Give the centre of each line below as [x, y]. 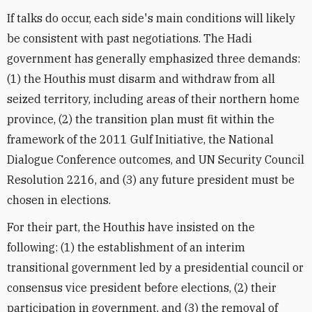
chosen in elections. [59, 200]
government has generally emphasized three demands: [154, 58]
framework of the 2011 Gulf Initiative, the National [140, 139]
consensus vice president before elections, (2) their [142, 288]
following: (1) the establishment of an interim [126, 247]
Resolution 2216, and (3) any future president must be [151, 180]
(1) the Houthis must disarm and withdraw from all [141, 79]
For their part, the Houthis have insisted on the [131, 227]
